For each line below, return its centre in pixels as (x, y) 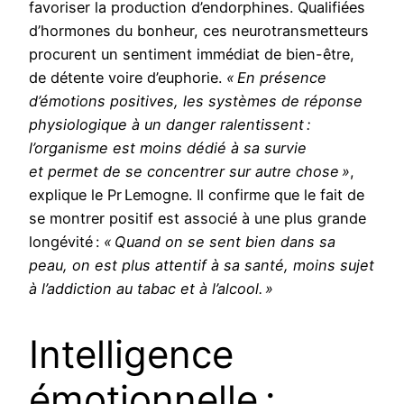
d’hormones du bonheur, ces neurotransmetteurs (199, 31)
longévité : (66, 242)
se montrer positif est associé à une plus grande (197, 219)
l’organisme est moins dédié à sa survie (168, 148)
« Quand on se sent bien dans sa (220, 242)
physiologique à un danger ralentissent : (170, 125)
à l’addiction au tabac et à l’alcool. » (151, 289)
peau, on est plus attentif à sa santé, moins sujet (202, 266)
